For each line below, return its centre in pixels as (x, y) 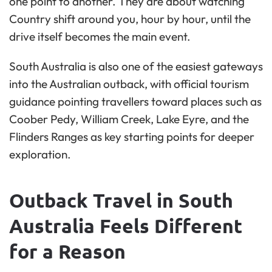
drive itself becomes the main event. (100, 37)
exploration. (40, 155)
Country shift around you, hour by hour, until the (130, 19)
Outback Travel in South (121, 201)
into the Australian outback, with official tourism (129, 84)
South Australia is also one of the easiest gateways (136, 66)
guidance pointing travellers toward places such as (135, 102)
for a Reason (67, 252)
